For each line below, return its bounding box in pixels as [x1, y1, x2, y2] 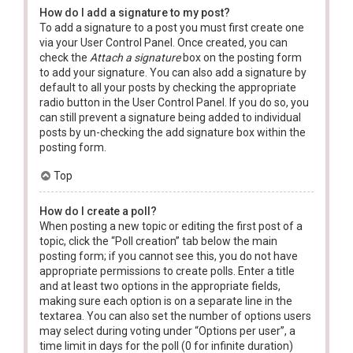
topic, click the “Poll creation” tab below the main [39, 234, 277, 247]
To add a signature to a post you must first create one [39, 20, 304, 34]
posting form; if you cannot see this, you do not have [39, 249, 298, 262]
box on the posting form [180, 50, 302, 64]
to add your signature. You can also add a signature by [39, 65, 307, 79]
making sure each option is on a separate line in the [39, 294, 292, 307]
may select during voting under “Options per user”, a [39, 324, 295, 337]
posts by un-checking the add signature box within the [39, 125, 306, 139]
